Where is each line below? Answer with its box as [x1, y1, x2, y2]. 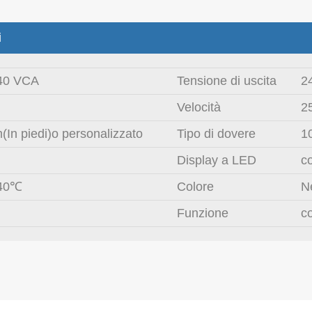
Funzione [177, 206, 228, 220]
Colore [177, 180, 214, 194]
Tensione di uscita [177, 74, 276, 88]
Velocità [177, 100, 221, 114]
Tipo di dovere [177, 127, 256, 141]
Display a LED [177, 153, 256, 167]
